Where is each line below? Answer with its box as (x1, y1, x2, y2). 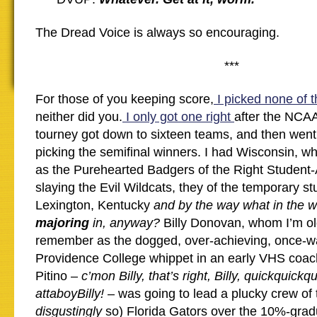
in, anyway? (89, 216, 163, 230)
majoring (35, 216, 89, 230)
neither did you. (35, 110, 122, 124)
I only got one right (122, 110, 234, 124)
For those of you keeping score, (35, 92, 214, 106)
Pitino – (35, 269, 81, 283)
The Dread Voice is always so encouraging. (35, 25, 279, 40)
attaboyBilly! (35, 287, 108, 301)
